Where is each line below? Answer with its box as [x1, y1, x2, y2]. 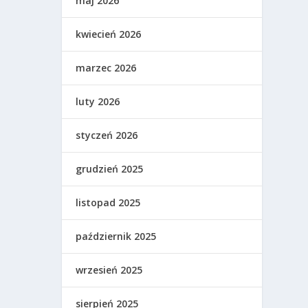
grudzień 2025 [76, 162, 144, 176]
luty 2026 [76, 95, 120, 109]
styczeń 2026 [76, 129, 138, 142]
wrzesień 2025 [76, 263, 143, 277]
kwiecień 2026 [76, 27, 142, 41]
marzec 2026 [76, 61, 137, 75]
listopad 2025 [76, 196, 141, 210]
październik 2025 [76, 230, 157, 243]
